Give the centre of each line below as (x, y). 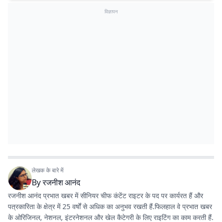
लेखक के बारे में (48, 170)
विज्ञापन (111, 11)
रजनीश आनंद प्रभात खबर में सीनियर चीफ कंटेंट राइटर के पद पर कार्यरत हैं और (106, 195)
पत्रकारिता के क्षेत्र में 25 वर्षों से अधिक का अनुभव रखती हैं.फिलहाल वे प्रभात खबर (110, 206)
